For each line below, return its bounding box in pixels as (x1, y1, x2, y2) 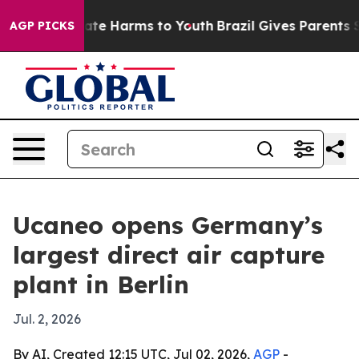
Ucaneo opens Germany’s (13, 210, 323, 240)
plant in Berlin (13, 269, 189, 300)
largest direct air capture (13, 240, 325, 270)
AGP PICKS (10, 18, 75, 33)
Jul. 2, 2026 (13, 311, 81, 327)
